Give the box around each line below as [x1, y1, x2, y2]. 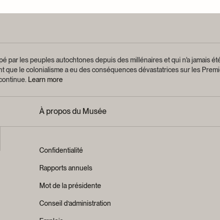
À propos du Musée [39, 106, 107, 116]
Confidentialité [39, 146, 83, 154]
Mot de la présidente [39, 181, 101, 190]
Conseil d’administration [39, 199, 111, 207]
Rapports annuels [39, 164, 92, 172]
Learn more [28, 75, 63, 83]
